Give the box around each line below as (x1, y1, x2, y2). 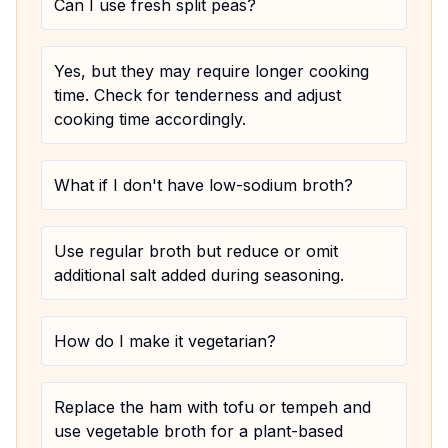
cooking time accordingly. (54, 109, 246, 129)
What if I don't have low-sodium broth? (54, 175, 353, 195)
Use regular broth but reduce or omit (54, 241, 338, 261)
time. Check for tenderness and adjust (54, 85, 341, 105)
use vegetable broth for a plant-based (54, 421, 343, 441)
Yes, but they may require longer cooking (54, 61, 369, 81)
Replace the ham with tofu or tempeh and (54, 397, 371, 417)
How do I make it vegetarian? (54, 331, 276, 351)
